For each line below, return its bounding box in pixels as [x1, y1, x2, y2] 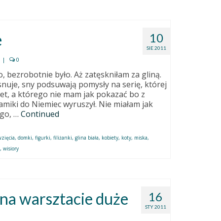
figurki [35, 134, 51, 141]
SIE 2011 [146, 44, 166, 51]
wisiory [3, 145, 19, 152]
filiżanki [53, 134, 73, 141]
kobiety [102, 134, 119, 141]
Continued [21, 108, 60, 119]
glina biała [75, 134, 99, 141]
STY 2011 [145, 203, 166, 210]
